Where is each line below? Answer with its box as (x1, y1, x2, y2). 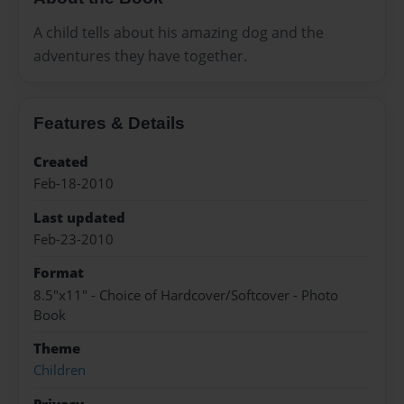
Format (33, 263, 84, 283)
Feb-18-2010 (33, 174, 114, 194)
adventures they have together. (33, 45, 247, 66)
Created (33, 151, 88, 171)
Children (33, 361, 86, 381)
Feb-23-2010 (33, 229, 114, 249)
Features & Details (33, 113, 185, 133)
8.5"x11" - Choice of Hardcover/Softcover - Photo (33, 285, 338, 305)
